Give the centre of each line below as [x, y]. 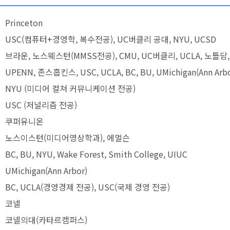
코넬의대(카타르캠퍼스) [46, 220]
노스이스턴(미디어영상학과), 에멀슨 [68, 138]
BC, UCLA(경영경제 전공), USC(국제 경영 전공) [88, 187]
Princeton [24, 23]
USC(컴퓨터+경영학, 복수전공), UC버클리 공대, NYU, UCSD [111, 39]
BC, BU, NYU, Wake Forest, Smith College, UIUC [96, 154]
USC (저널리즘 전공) [41, 105]
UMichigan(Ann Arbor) [46, 170]
